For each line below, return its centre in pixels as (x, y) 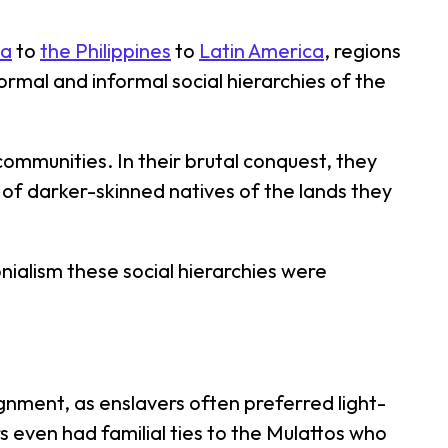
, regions (362, 50)
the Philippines (105, 50)
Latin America (261, 50)
